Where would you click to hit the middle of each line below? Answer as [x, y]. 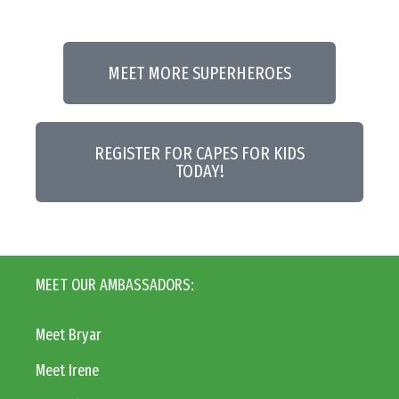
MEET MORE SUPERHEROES [199, 73]
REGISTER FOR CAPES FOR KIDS [199, 154]
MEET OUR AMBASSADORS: [115, 285]
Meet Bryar [69, 335]
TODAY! [199, 171]
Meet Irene [67, 371]
